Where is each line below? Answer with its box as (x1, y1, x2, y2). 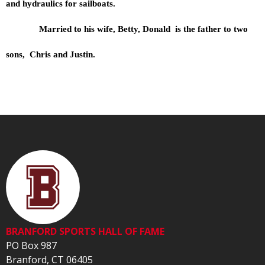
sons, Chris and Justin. (6, 49, 95, 59)
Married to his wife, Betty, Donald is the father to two (6, 24, 248, 34)
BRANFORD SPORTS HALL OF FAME (6, 224, 164, 238)
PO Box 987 (6, 238, 57, 252)
